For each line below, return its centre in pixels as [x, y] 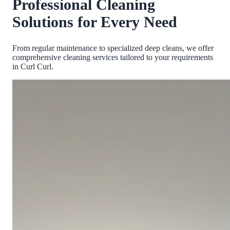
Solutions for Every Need [95, 22]
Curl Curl [36, 67]
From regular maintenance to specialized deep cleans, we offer [113, 48]
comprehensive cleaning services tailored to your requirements [113, 57]
